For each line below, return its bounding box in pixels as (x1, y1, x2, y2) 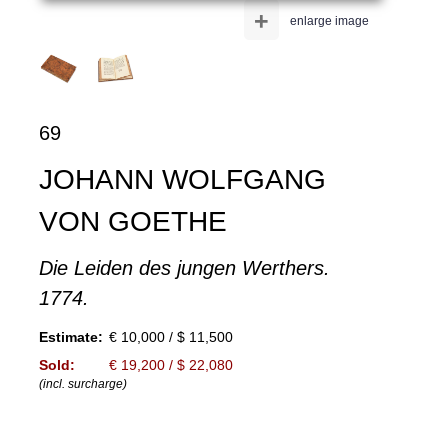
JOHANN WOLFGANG (38, 164, 326, 196)
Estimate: (38, 329, 103, 346)
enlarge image (289, 14, 369, 29)
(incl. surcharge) (38, 377, 127, 392)
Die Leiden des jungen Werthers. (38, 257, 330, 280)
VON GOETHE (38, 206, 227, 238)
